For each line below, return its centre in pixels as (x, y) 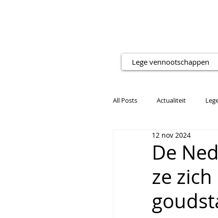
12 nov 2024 (171, 135)
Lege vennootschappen (171, 62)
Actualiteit (171, 100)
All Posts (125, 100)
